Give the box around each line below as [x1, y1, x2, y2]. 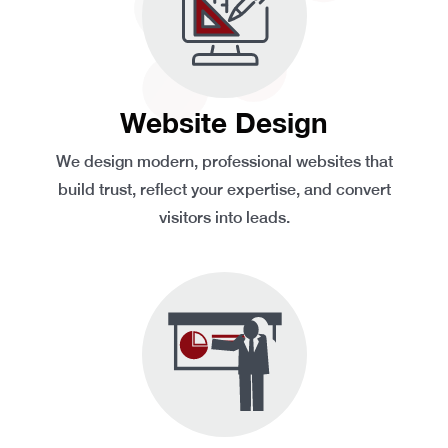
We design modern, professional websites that [55, 151, 393, 171]
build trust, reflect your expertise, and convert [57, 179, 391, 199]
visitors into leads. [158, 207, 290, 227]
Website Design [120, 105, 328, 139]
